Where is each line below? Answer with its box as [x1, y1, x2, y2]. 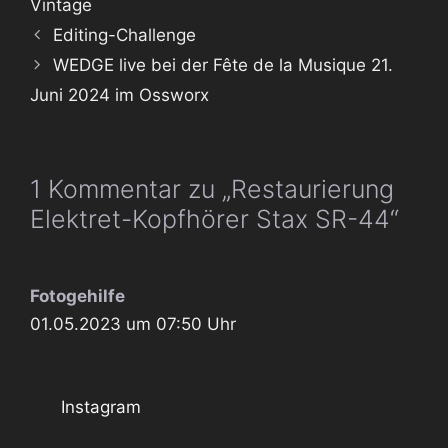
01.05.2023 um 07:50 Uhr [30, 313, 236, 334]
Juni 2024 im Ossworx [30, 84, 209, 105]
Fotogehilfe [30, 285, 125, 306]
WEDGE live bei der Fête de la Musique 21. [53, 54, 394, 75]
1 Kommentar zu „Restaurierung [30, 173, 394, 204]
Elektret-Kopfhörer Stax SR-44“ [30, 203, 399, 234]
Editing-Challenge [53, 24, 197, 45]
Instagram [61, 397, 141, 418]
